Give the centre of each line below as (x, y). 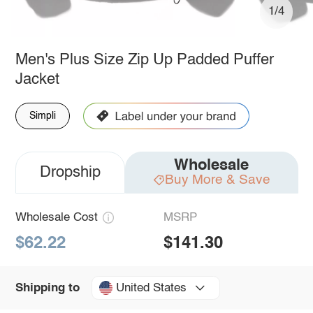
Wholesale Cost (56, 217)
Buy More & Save (217, 180)
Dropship (70, 172)
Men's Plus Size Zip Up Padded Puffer (144, 60)
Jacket (37, 79)
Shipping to (47, 288)
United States (151, 288)
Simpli (42, 116)
